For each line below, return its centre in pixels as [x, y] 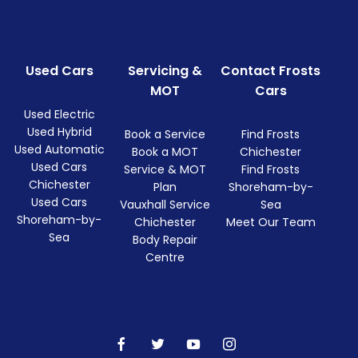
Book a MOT [165, 152]
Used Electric [59, 115]
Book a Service [165, 135]
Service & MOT [165, 170]
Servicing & [165, 71]
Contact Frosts [271, 71]
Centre [165, 258]
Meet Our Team [270, 223]
